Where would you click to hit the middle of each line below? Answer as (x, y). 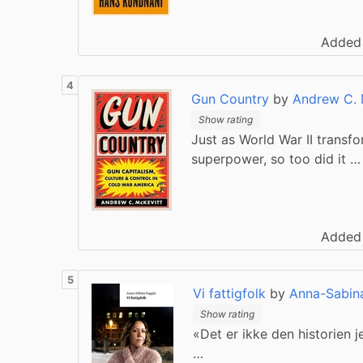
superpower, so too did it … (276, 158)
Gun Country (230, 99)
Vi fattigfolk (229, 293)
